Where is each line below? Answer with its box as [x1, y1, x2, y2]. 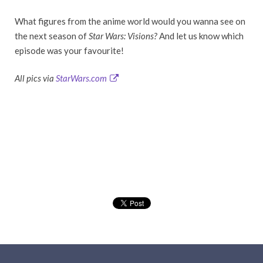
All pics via [15, 73, 56, 84]
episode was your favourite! [15, 45, 124, 56]
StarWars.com [56, 73, 107, 84]
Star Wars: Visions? [89, 30, 159, 41]
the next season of [15, 30, 89, 41]
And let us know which [159, 30, 244, 41]
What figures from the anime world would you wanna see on [15, 15, 245, 26]
